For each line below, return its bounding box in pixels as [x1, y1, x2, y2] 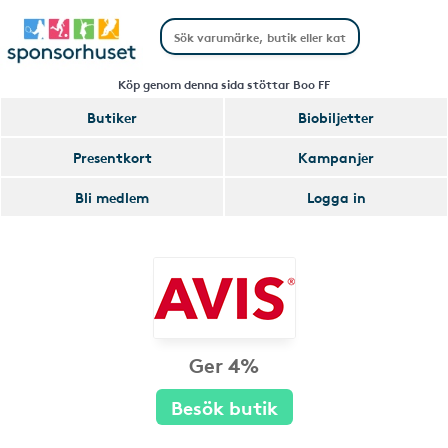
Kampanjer [298, 147, 374, 167]
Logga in [306, 187, 366, 207]
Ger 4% [189, 350, 259, 378]
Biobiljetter [298, 107, 374, 127]
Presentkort [72, 147, 152, 167]
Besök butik [170, 393, 278, 420]
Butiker [87, 107, 137, 127]
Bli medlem [75, 187, 149, 207]
